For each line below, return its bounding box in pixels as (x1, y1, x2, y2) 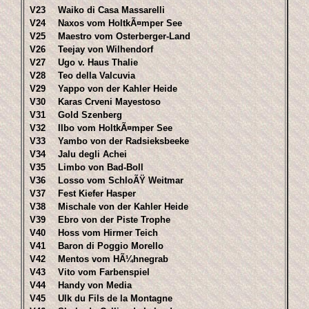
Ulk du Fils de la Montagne (58, 293, 172, 303)
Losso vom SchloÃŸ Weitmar (58, 175, 183, 186)
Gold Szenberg (58, 110, 122, 120)
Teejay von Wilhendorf (58, 44, 153, 54)
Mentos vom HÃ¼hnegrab (58, 254, 168, 264)
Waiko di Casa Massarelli (58, 5, 165, 15)
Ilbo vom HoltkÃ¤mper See (58, 123, 172, 133)
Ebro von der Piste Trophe (58, 215, 170, 225)
